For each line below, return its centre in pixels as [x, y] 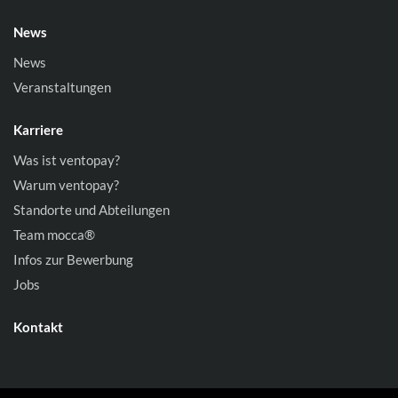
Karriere [38, 130]
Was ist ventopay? [67, 160]
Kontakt [38, 327]
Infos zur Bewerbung [73, 259]
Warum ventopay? [66, 185]
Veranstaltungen [62, 87]
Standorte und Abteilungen [92, 210]
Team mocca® [54, 235]
